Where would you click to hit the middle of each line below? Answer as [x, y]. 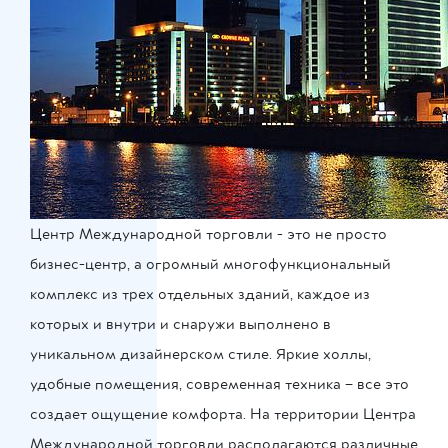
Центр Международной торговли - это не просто [208, 234]
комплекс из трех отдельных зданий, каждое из [200, 294]
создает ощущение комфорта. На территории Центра [223, 414]
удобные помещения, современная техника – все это [219, 384]
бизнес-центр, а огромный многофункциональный [210, 264]
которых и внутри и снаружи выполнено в [180, 324]
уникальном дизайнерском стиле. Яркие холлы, [200, 354]
